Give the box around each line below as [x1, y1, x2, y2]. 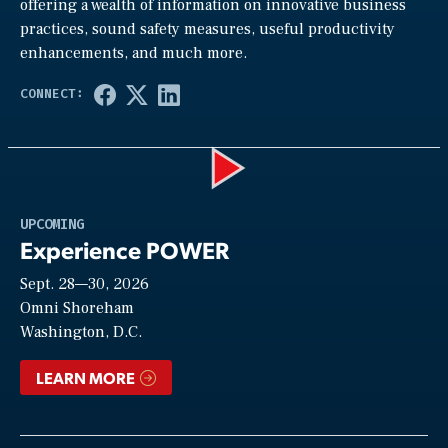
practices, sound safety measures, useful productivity [20, 18, 395, 39]
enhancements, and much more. [20, 42, 247, 63]
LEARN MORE [36, 366, 138, 388]
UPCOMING [20, 214, 84, 234]
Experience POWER [20, 233, 230, 265]
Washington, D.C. [20, 321, 142, 342]
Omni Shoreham [20, 297, 134, 318]
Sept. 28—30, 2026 [20, 273, 149, 294]
